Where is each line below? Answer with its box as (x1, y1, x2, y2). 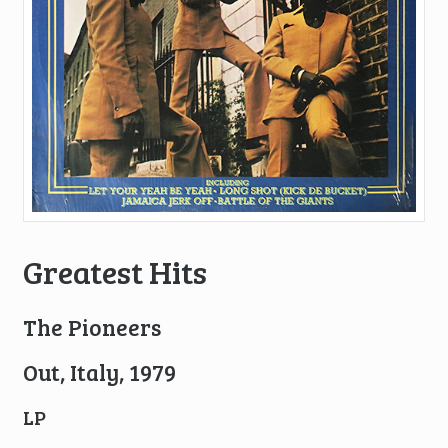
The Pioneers (22, 312, 161, 343)
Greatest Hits (22, 249, 207, 293)
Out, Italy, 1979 (22, 357, 176, 388)
